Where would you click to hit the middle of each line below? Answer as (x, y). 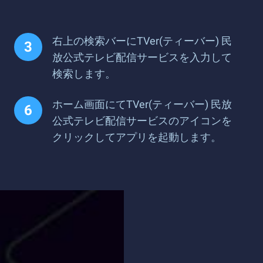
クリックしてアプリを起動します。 (137, 137)
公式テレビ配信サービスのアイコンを (142, 121)
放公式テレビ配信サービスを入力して (142, 57)
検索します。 (84, 74)
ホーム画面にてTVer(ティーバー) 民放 (142, 104)
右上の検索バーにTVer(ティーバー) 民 (142, 41)
